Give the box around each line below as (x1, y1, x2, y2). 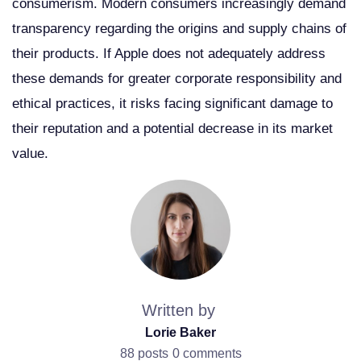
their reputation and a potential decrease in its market (12, 120, 333, 136)
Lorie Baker (145, 325, 216, 339)
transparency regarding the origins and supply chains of (12, 20, 346, 36)
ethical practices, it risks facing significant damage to (12, 95, 333, 111)
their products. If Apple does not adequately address (12, 45, 326, 61)
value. (12, 145, 48, 161)
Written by (142, 301, 215, 319)
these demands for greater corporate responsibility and (12, 70, 342, 86)
